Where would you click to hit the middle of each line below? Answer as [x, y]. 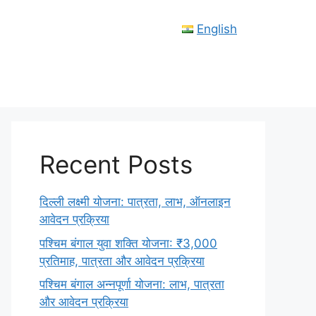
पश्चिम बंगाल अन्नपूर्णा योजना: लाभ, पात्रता [132, 284]
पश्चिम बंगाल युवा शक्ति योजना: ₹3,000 [128, 243]
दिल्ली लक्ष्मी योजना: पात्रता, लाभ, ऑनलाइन [135, 202]
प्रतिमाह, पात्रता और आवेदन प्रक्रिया [122, 261]
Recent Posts [116, 164]
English [217, 29]
